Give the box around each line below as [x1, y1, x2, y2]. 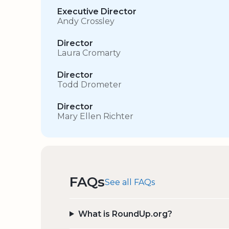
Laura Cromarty [57, 48, 121, 58]
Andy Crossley [57, 16, 114, 27]
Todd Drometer [57, 80, 122, 90]
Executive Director [57, 7, 136, 17]
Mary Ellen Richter [57, 111, 133, 122]
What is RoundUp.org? [78, 209, 172, 219]
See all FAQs [105, 177, 155, 188]
